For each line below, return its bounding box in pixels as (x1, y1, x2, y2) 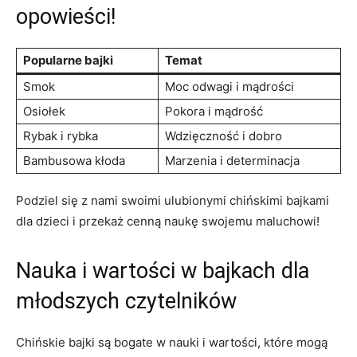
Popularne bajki (23, 52, 113, 68)
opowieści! (16, 3, 116, 29)
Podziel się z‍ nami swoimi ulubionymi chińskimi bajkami (16, 192, 329, 208)
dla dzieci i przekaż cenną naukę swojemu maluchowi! (16, 213, 320, 229)
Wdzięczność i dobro (165, 127, 282, 143)
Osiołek (23, 103, 65, 119)
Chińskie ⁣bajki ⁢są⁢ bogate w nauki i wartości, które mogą (16, 334, 328, 350)
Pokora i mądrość (165, 103, 263, 119)
